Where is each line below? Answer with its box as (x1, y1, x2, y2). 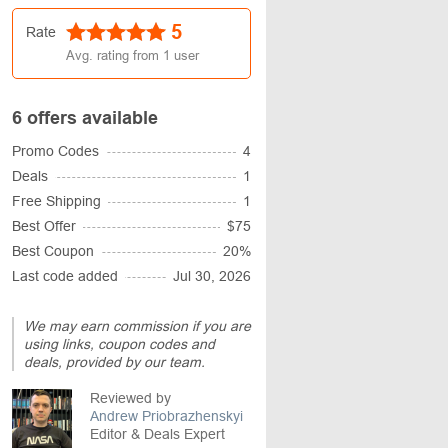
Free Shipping (12, 193, 101, 209)
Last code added (12, 268, 118, 284)
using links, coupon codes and (24, 336, 215, 352)
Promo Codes (12, 143, 99, 159)
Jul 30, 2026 (173, 268, 251, 284)
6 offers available (12, 108, 158, 128)
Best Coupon (12, 243, 94, 259)
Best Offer (12, 218, 76, 234)
